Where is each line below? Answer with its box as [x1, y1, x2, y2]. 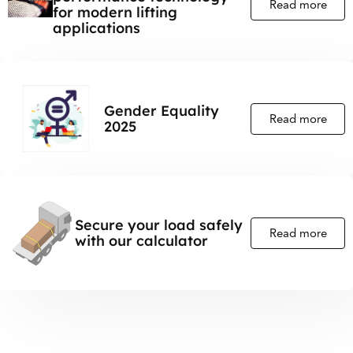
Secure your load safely [74, 215, 243, 234]
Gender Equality [104, 101, 220, 120]
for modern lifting [53, 2, 178, 21]
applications [53, 18, 141, 37]
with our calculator [74, 231, 208, 250]
